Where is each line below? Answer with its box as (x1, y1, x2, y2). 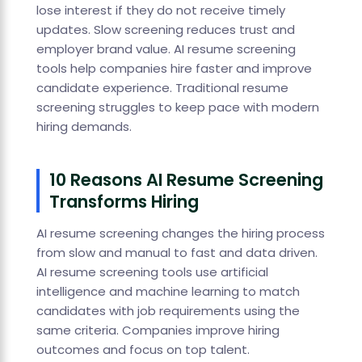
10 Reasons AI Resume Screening (48, 168, 323, 192)
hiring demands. (36, 118, 132, 136)
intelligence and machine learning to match (36, 283, 300, 301)
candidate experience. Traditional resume (36, 79, 288, 97)
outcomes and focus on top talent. (36, 341, 250, 359)
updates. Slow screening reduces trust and (36, 21, 295, 39)
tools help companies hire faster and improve (36, 60, 312, 78)
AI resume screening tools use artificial (36, 263, 268, 281)
